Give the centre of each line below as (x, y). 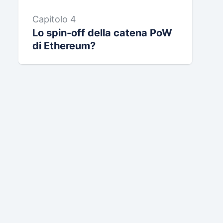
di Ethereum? (64, 46)
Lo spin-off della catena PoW (102, 33)
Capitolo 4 (54, 19)
